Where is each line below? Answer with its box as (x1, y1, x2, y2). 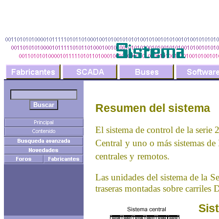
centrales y (95, 151, 134, 161)
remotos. (137, 151, 170, 161)
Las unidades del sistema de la (95, 172, 207, 182)
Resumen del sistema (95, 102, 210, 114)
